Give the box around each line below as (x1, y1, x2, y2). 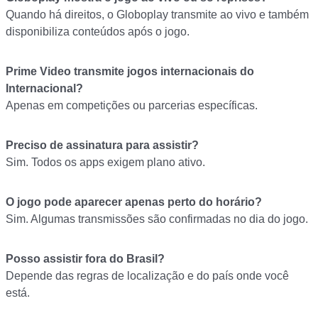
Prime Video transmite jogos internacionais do (6, 65, 254, 78)
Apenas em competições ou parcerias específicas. (6, 99, 258, 112)
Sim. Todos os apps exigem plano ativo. (6, 156, 205, 169)
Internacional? (6, 82, 83, 95)
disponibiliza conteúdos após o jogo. (6, 26, 190, 38)
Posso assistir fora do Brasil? (6, 253, 165, 265)
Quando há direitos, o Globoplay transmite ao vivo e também (6, 9, 309, 21)
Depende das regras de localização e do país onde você (6, 270, 289, 283)
